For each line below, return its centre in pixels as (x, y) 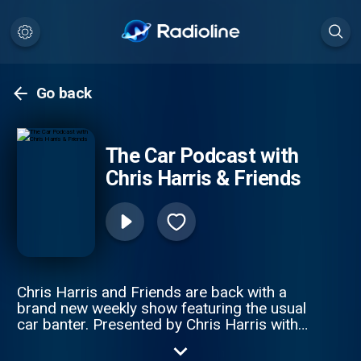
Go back (64, 93)
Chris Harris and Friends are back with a (151, 292)
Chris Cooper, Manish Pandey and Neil (145, 340)
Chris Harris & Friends (203, 178)
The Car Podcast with (202, 156)
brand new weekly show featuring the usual (161, 308)
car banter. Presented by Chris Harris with (157, 324)
